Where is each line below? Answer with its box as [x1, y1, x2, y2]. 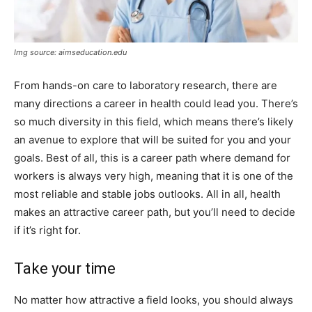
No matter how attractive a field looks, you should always [14, 292, 293, 306]
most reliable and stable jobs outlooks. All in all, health [14, 187, 281, 201]
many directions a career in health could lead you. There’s [14, 96, 298, 110]
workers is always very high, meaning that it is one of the [14, 169, 293, 182]
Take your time [14, 259, 116, 277]
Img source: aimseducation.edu [14, 47, 127, 57]
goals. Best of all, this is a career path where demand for [14, 150, 290, 164]
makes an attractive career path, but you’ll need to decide [14, 205, 295, 219]
